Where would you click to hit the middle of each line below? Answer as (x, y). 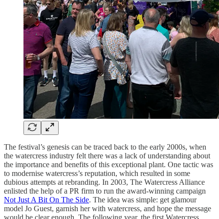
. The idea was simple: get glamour (143, 200)
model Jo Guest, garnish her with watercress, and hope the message (108, 209)
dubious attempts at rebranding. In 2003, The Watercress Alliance (104, 182)
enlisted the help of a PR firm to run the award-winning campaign (105, 191)
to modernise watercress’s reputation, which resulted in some (97, 174)
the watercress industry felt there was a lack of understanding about (107, 156)
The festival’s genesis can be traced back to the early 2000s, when (105, 147)
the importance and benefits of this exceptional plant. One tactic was (109, 165)
